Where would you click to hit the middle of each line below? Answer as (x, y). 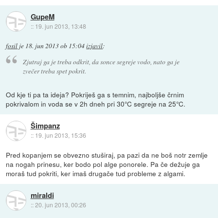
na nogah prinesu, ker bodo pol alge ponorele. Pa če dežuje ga (103, 164)
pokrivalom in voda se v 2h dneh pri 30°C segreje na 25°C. (96, 104)
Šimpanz (45, 126)
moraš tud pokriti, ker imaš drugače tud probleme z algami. (96, 173)
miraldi (42, 195)
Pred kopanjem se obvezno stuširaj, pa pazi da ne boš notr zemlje (107, 155)
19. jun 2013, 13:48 (60, 26)
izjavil (95, 45)
